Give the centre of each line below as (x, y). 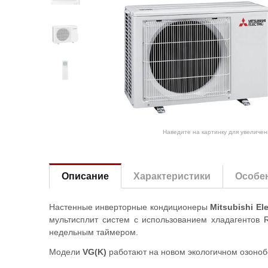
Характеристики (172, 176)
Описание (85, 176)
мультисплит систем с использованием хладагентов (156, 220)
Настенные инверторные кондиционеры (130, 207)
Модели (66, 252)
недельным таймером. (94, 232)
